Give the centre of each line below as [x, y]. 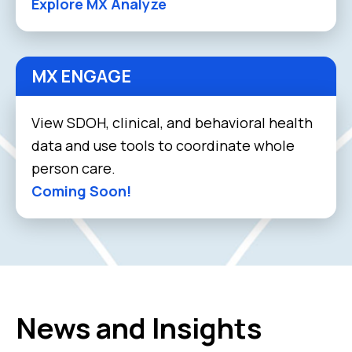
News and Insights [139, 328]
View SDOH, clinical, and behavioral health [172, 122]
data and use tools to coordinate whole [163, 145]
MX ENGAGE [81, 76]
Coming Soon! [81, 191]
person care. [73, 168]
